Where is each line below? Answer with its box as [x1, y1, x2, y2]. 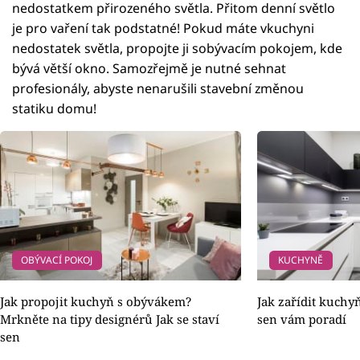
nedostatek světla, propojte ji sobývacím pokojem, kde [12, 39, 342, 58]
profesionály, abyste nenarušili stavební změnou [12, 80, 304, 98]
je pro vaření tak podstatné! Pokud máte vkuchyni [12, 19, 314, 38]
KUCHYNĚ [278, 253, 324, 268]
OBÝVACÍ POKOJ [21, 253, 93, 268]
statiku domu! [12, 100, 96, 118]
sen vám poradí [257, 311, 346, 328]
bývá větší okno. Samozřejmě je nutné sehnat [12, 59, 286, 78]
